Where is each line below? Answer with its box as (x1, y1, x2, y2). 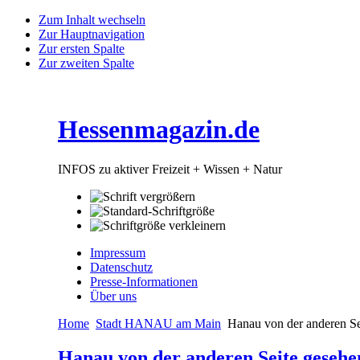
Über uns (90, 288, 137, 303)
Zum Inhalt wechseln (39, 13, 145, 27)
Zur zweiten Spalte (39, 56, 134, 70)
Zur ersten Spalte (39, 42, 125, 55)
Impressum (90, 245, 145, 260)
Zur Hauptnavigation (39, 27, 145, 41)
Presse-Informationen (90, 274, 198, 288)
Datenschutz (90, 260, 153, 274)
